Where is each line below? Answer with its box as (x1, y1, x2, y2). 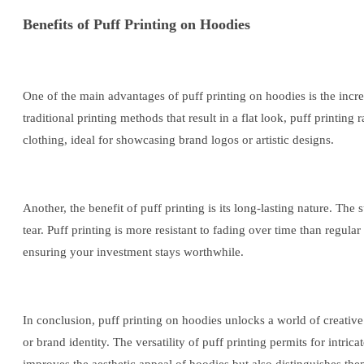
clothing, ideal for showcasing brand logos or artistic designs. (23, 133, 334, 147)
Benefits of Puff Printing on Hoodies (23, 15, 250, 32)
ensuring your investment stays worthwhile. (23, 245, 244, 259)
